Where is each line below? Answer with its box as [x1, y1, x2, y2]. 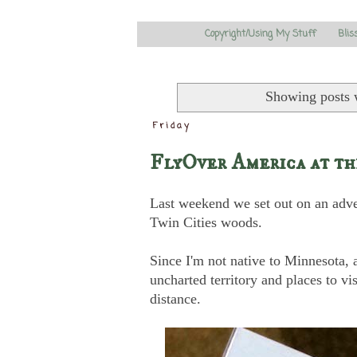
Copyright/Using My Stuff [205, 26, 316, 41]
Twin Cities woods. [150, 214, 262, 230]
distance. [150, 290, 201, 307]
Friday [153, 120, 192, 133]
